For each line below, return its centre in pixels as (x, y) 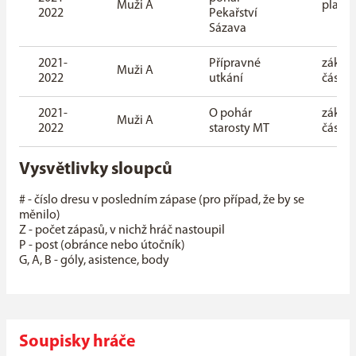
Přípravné (235, 64)
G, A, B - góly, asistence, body (94, 261)
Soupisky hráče (77, 342)
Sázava (228, 29)
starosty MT (239, 129)
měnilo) (40, 215)
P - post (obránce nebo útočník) (102, 246)
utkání (226, 79)
